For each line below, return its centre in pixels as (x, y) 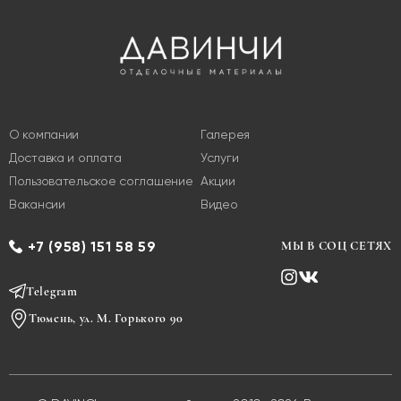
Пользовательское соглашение (101, 181)
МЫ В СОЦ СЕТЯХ (337, 246)
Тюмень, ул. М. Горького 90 (107, 319)
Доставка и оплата (65, 158)
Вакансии (37, 205)
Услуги (220, 158)
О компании (44, 135)
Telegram (52, 292)
